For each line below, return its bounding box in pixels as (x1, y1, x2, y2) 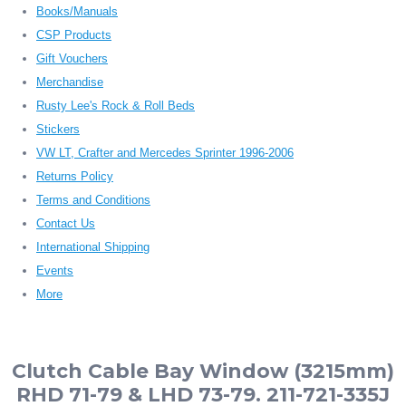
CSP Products (36, 28, 111, 43)
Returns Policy (36, 169, 113, 184)
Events (36, 264, 73, 278)
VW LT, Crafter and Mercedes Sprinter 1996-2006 (36, 146, 294, 160)
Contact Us (36, 217, 95, 231)
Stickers (36, 122, 80, 137)
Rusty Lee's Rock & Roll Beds (36, 99, 195, 113)
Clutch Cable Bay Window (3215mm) (12, 359, 394, 383)
